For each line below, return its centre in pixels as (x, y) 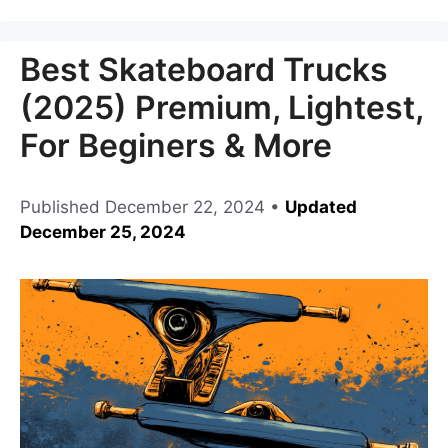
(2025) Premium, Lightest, (221, 108)
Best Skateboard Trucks (204, 70)
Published (62, 207)
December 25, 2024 (103, 232)
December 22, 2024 (185, 207)
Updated (321, 207)
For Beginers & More (176, 146)
